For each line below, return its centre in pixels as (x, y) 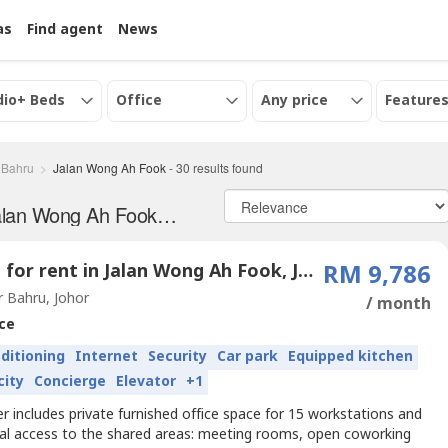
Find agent (65, 29)
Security (178, 356)
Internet (107, 356)
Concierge (70, 381)
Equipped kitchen (351, 356)
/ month (399, 303)
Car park (248, 356)
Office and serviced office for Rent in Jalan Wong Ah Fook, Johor (166, 214)
